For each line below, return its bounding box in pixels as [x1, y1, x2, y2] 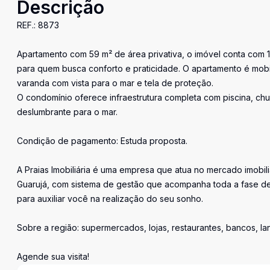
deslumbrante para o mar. [17, 107, 118, 117]
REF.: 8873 [17, 20, 59, 30]
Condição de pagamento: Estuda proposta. [17, 136, 187, 146]
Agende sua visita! [17, 251, 89, 262]
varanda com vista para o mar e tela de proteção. [17, 78, 213, 88]
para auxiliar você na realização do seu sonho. [17, 193, 203, 204]
